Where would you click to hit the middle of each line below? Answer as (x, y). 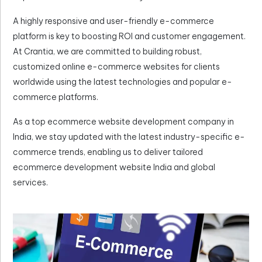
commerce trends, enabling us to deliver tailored (108, 152)
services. (30, 182)
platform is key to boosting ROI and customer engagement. (129, 36)
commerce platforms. (56, 97)
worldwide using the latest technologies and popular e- (123, 82)
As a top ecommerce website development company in (123, 122)
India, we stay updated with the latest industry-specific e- (129, 137)
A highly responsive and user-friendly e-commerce (113, 21)
